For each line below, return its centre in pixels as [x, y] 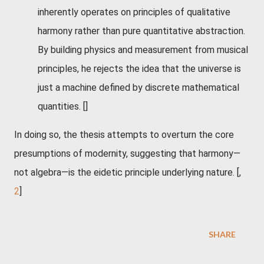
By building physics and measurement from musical [143, 50]
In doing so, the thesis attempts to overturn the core [124, 135]
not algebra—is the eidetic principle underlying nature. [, [128, 172]
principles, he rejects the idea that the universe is [139, 69]
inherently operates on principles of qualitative [134, 12]
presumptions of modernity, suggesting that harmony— [127, 154]
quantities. [59, 106]
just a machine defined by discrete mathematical [138, 88]
